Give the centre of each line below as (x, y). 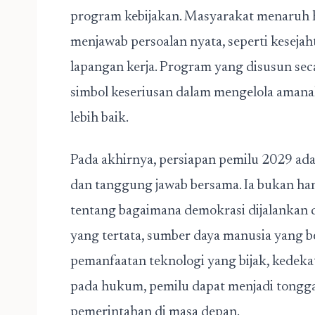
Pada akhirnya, (115, 160)
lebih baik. (99, 118)
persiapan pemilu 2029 (226, 160)
